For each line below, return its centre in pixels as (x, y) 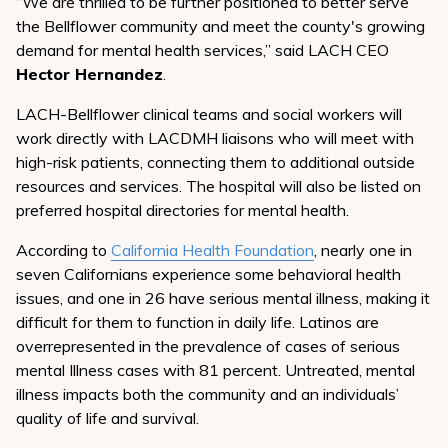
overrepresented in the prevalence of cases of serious (208, 346)
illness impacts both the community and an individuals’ (207, 394)
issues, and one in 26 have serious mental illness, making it (223, 298)
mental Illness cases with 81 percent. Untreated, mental (215, 370)
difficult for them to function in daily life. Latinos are (197, 322)
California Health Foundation (212, 250)
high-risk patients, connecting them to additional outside (215, 162)
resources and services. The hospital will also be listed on (218, 186)
